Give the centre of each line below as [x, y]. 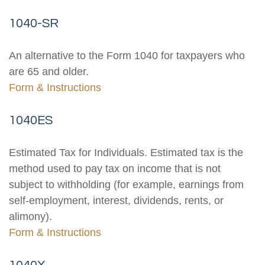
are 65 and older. [49, 72]
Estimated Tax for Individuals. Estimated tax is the [126, 153]
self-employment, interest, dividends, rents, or [116, 201]
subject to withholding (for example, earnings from [126, 185]
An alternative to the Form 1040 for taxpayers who [127, 56]
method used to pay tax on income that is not [115, 169]
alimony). [30, 216]
